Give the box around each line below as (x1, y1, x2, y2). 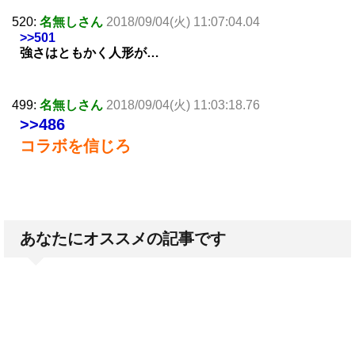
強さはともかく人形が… (20, 46, 159, 60)
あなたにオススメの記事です (20, 230, 226, 248)
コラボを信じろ (20, 137, 131, 155)
